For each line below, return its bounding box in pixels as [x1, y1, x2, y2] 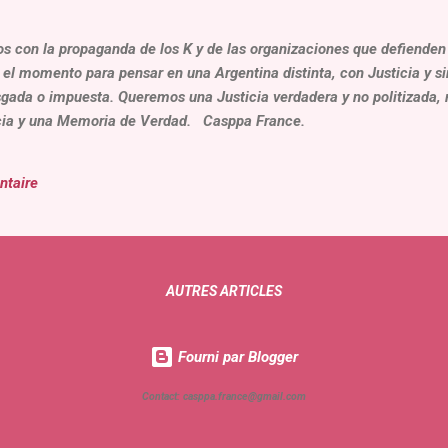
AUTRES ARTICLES [166, 283, 282, 299]
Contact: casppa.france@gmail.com [142, 390, 306, 403]
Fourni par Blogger [174, 348, 298, 367]
